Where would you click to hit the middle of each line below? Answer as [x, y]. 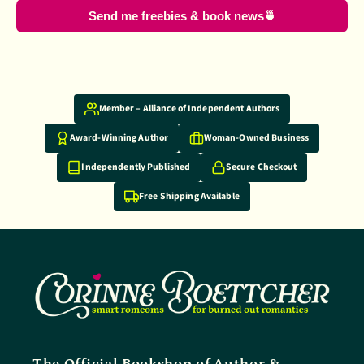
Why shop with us [93, 105]
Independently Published [136, 167]
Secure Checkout [261, 167]
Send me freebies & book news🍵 [182, 15]
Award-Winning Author [119, 138]
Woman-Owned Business [256, 138]
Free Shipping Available [189, 196]
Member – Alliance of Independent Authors [189, 108]
